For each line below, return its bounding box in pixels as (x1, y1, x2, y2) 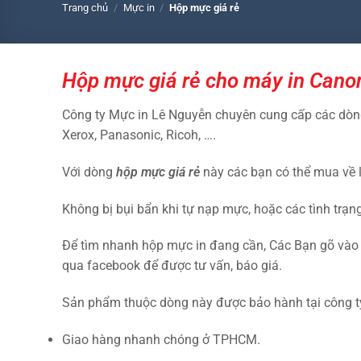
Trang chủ (62, 2, 108, 15)
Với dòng (62, 164, 116, 180)
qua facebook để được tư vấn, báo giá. (62, 258, 282, 274)
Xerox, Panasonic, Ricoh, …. (62, 127, 216, 143)
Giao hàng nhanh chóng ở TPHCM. (62, 331, 260, 347)
